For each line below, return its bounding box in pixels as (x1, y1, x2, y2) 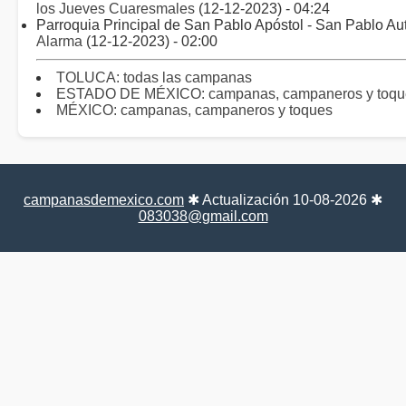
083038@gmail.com (138, 208, 268, 224)
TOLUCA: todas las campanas (56, 70, 252, 85)
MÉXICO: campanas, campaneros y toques (56, 102, 333, 118)
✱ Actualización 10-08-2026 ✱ (184, 192, 382, 208)
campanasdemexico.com (24, 192, 184, 208)
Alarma (36, 34, 82, 49)
